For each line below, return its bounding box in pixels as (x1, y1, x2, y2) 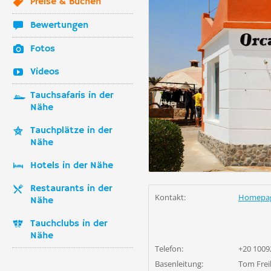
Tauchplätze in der (30, 124, 112, 137)
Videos (30, 65, 59, 78)
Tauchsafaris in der (30, 89, 113, 102)
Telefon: (155, 243, 183, 254)
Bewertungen (30, 19, 88, 31)
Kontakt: (155, 191, 186, 203)
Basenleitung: (155, 258, 203, 269)
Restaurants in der (30, 182, 112, 195)
